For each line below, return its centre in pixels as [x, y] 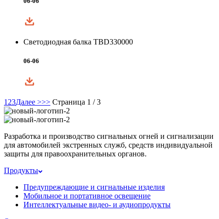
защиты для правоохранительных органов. [75, 154]
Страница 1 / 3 [77, 102]
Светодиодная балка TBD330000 [78, 42]
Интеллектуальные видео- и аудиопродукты [97, 205]
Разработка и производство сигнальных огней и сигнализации [109, 136]
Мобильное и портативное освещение [87, 196]
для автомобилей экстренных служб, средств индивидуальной [108, 145]
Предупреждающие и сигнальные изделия [94, 187]
